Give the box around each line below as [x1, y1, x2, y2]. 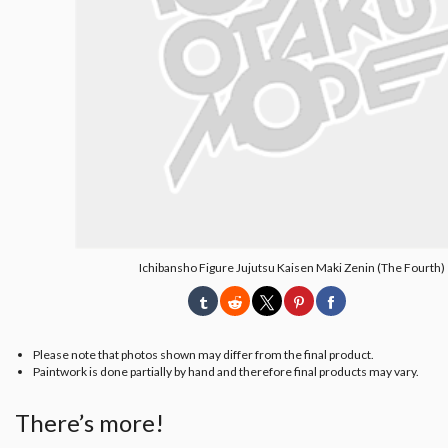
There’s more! [15, 407, 164, 437]
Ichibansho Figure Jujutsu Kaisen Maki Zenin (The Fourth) [139, 259, 446, 275]
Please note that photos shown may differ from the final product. [33, 346, 374, 362]
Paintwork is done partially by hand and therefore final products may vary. [33, 363, 419, 379]
